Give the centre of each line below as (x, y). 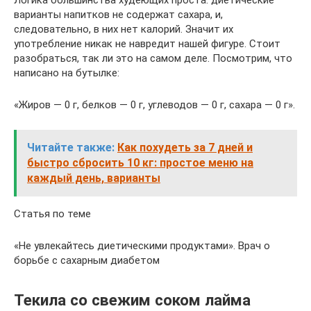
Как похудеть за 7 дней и (185, 148)
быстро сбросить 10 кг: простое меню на (140, 163)
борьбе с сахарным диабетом (87, 260)
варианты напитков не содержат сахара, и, (118, 15)
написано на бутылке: (67, 73)
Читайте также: (71, 148)
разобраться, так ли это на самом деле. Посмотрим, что (153, 58)
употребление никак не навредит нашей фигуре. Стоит (147, 44)
